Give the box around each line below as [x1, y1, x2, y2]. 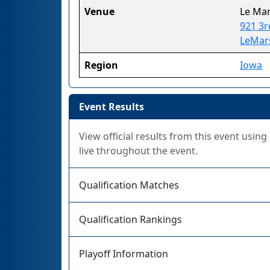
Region [84, 58, 118, 72]
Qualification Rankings [79, 213, 182, 226]
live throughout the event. [79, 144, 198, 157]
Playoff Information [79, 247, 168, 260]
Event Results [79, 100, 144, 113]
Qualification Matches [79, 178, 179, 192]
